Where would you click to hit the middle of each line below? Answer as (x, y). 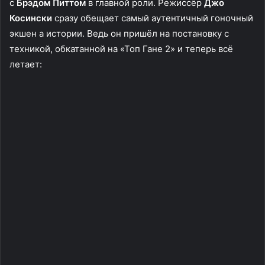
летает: (26, 64)
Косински (31, 18)
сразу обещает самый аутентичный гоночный (153, 18)
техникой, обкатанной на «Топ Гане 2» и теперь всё (121, 49)
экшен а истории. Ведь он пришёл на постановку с (119, 33)
